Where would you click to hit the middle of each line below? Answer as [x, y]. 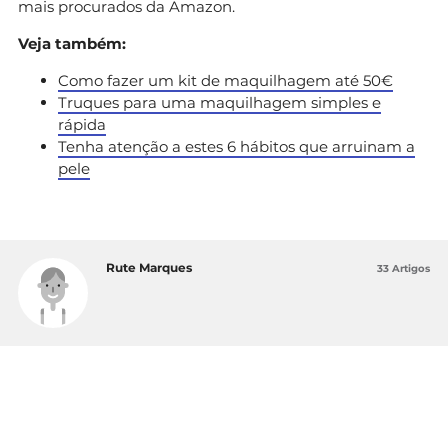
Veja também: [72, 43]
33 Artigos [403, 268]
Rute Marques [149, 267]
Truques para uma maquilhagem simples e [219, 102]
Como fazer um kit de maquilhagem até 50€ [225, 80]
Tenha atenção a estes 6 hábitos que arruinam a [236, 146]
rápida [82, 124]
